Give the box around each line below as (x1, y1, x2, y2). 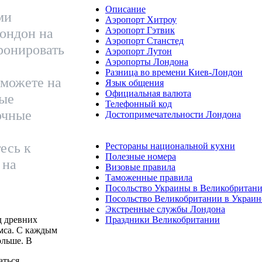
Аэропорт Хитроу (105, 14, 177, 25)
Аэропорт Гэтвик (105, 25, 175, 35)
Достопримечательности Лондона (105, 109, 241, 119)
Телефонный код (105, 98, 172, 109)
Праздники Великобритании (105, 214, 220, 225)
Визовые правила (105, 161, 175, 172)
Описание (105, 4, 146, 14)
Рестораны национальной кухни (105, 140, 235, 151)
